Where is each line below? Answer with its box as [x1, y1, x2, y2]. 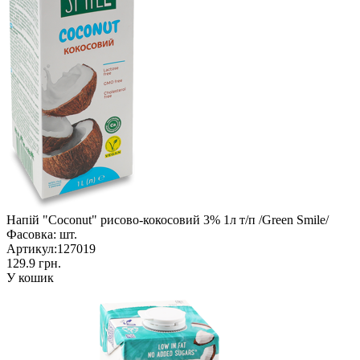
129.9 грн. [6, 256, 61, 270]
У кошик [6, 270, 54, 284]
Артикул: [6, 241, 57, 256]
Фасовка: [6, 227, 56, 241]
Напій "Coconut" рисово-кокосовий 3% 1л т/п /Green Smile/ [6, 212, 329, 227]
